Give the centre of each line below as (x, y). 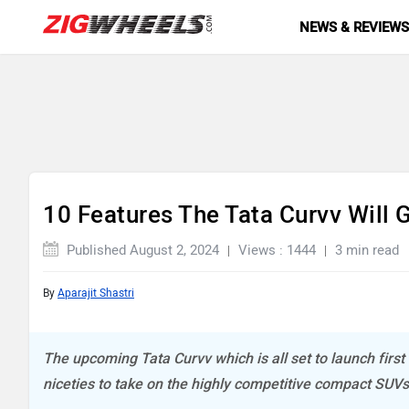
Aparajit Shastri (96, 293)
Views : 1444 (277, 250)
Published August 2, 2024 (141, 250)
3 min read (367, 250)
